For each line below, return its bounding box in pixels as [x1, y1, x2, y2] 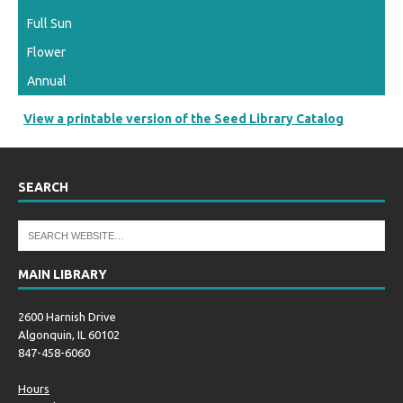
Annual [27, 74, 67, 89]
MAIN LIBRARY [18, 267, 107, 282]
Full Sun [27, 16, 72, 31]
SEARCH [18, 180, 68, 195]
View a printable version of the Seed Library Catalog [23, 112, 344, 127]
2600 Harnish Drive [18, 310, 116, 324]
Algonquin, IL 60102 [18, 328, 120, 342]
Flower [27, 45, 66, 60]
